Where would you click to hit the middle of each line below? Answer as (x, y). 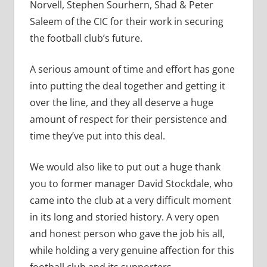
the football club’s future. (86, 38)
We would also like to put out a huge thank (125, 167)
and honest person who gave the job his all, (127, 234)
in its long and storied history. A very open (124, 217)
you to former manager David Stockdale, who (131, 184)
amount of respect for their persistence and (128, 119)
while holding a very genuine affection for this (132, 251)
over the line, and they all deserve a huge (121, 103)
